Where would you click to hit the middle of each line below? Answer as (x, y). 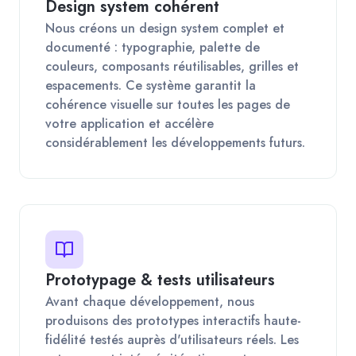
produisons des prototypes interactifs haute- (173, 320)
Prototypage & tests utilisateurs (160, 280)
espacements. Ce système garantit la (151, 85)
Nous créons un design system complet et (165, 28)
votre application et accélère (130, 123)
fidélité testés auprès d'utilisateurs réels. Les (172, 339)
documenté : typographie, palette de (153, 47)
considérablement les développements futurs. (175, 142)
